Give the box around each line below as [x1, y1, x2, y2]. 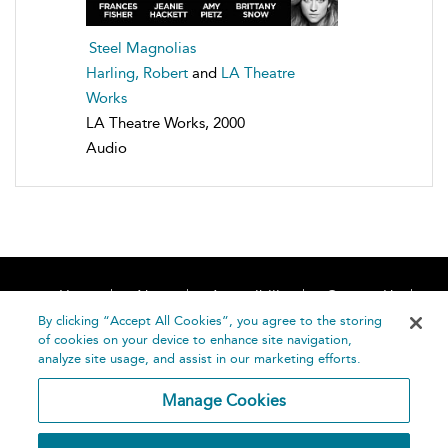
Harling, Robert [86, 64, 188, 82]
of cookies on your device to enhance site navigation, [38, 332, 353, 347]
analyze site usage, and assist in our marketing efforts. [38, 351, 362, 366]
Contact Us [325, 287, 400, 305]
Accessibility [209, 287, 292, 305]
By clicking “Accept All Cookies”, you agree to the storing [38, 313, 383, 328]
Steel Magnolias [89, 39, 196, 57]
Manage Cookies [161, 391, 287, 410]
